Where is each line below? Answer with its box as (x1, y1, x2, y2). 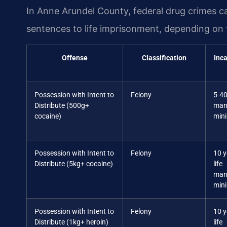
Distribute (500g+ (34, 101, 89, 110)
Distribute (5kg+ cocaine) (34, 159, 113, 168)
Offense (62, 53, 88, 62)
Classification (142, 53, 186, 62)
